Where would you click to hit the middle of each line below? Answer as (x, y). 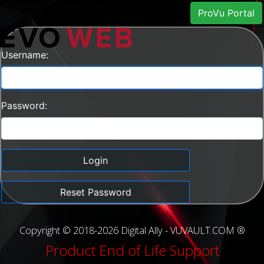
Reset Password (95, 192)
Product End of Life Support (132, 250)
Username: (25, 55)
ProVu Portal (226, 13)
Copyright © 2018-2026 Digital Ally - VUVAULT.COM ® (132, 230)
